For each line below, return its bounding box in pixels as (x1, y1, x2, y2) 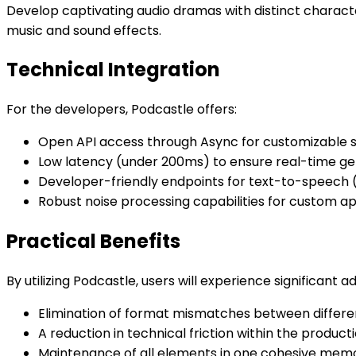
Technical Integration (6, 56, 220, 83)
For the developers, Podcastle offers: (6, 100, 237, 119)
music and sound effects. (6, 21, 161, 40)
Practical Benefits (6, 228, 180, 255)
